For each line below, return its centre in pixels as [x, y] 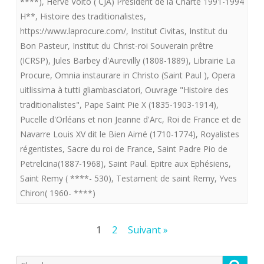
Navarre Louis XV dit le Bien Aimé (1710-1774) [108, 134]
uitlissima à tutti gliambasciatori [80, 90]
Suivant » [148, 230]
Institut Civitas [158, 31]
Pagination [42, 230]
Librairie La [214, 61]
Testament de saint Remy [165, 179]
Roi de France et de [204, 120]
